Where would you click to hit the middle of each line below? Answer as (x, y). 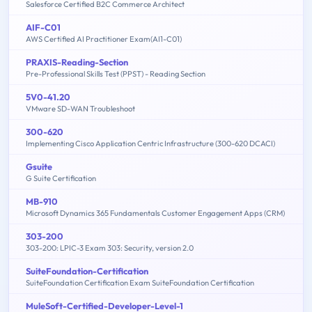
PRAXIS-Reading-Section (77, 62)
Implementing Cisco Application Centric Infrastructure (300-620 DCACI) (150, 143)
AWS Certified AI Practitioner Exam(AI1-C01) (104, 39)
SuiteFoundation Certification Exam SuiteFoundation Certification (140, 282)
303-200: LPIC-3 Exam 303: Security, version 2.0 (110, 248)
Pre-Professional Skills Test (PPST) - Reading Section (116, 73)
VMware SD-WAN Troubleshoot (80, 108)
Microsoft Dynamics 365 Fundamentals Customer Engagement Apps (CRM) (155, 213)
